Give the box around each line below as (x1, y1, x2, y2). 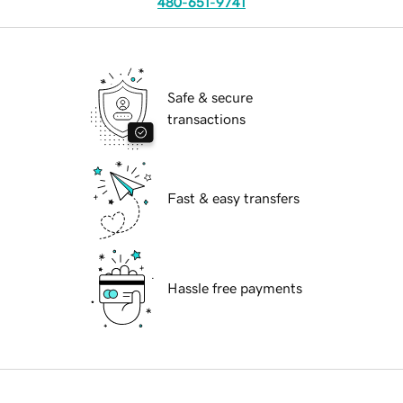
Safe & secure (167, 90, 253, 105)
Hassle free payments (167, 281, 302, 296)
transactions (167, 112, 246, 127)
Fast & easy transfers (167, 191, 300, 206)
